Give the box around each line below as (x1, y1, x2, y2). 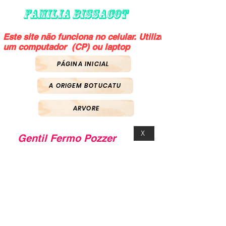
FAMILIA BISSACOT (23, 7, 127, 22)
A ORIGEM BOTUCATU (49, 81, 122, 90)
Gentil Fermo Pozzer (17, 132, 116, 144)
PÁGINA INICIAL (56, 59, 110, 68)
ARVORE (73, 103, 100, 112)
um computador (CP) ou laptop (3, 42, 130, 52)
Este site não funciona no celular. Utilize (3, 32, 164, 42)
